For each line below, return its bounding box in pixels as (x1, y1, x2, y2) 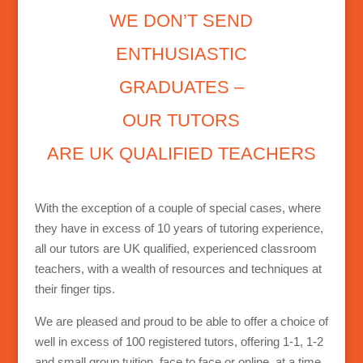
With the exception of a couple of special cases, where (34, 201, 321, 216)
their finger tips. (34, 282, 115, 297)
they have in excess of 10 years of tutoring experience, (34, 221, 323, 236)
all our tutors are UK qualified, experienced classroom (34, 241, 317, 256)
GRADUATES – (118, 77, 244, 98)
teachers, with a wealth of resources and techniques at (34, 262, 322, 276)
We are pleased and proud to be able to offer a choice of (34, 314, 328, 329)
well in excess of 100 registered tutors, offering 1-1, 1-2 (34, 335, 323, 349)
